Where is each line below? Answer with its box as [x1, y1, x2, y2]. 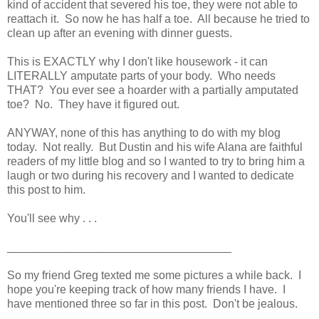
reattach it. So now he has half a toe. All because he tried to [7, 12, 310, 25]
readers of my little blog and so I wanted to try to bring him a [7, 155, 305, 167]
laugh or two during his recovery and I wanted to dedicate [7, 169, 294, 182]
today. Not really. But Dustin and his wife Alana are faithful [7, 140, 303, 153]
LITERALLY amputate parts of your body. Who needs [7, 69, 276, 82]
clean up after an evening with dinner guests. [7, 26, 232, 39]
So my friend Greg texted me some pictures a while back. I [7, 268, 301, 281]
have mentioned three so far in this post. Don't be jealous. [7, 297, 298, 310]
